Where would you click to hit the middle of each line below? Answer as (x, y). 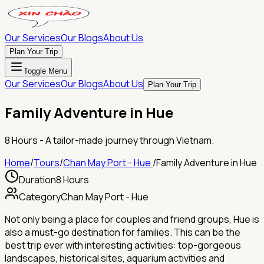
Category (40, 197)
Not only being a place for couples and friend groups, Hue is (132, 219)
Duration (37, 179)
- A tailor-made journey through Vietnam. (126, 140)
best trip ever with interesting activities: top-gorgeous (123, 245)
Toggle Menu (45, 71)
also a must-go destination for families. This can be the (123, 232)
